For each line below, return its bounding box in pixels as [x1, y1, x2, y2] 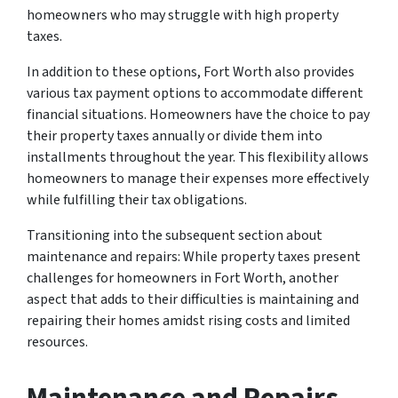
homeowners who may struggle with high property [27, 4, 338, 25]
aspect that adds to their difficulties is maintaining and [27, 289, 359, 309]
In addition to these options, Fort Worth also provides [27, 61, 354, 82]
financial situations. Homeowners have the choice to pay [27, 104, 370, 124]
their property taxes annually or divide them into [27, 125, 322, 146]
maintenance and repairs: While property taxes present [27, 246, 361, 267]
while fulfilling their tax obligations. [27, 189, 247, 210]
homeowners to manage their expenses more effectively [27, 168, 369, 188]
